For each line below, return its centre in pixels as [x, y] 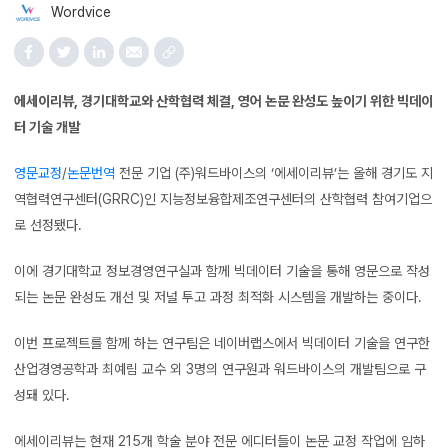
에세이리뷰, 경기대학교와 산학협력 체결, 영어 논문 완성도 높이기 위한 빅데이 [223, 100]
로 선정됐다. [48, 224]
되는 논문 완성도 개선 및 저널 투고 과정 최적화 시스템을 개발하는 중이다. [218, 296]
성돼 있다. [42, 394]
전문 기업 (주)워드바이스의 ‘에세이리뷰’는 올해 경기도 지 [274, 172]
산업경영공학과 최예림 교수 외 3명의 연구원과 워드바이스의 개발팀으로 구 [220, 368]
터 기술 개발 [47, 126]
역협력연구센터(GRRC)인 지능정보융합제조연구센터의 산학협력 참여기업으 [223, 198]
